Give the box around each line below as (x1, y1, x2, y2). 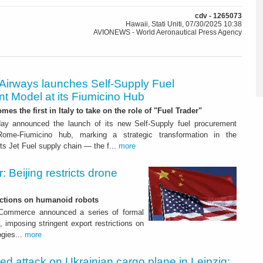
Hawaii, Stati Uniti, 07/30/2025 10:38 (126, 20, 242, 29)
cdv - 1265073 (195, 12, 242, 21)
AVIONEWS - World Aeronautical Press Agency (93, 28, 242, 37)
